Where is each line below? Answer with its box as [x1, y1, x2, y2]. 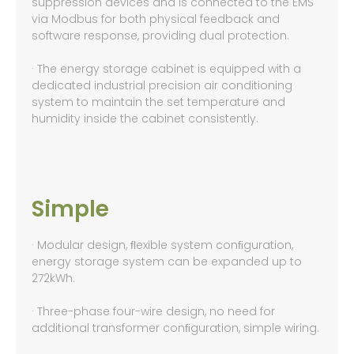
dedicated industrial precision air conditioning [32, 77, 292, 94]
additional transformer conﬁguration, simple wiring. [32, 320, 319, 337]
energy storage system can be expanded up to [32, 254, 302, 270]
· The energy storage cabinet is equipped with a [32, 61, 301, 77]
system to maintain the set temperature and [32, 94, 285, 111]
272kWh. [32, 270, 75, 287]
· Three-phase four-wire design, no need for [32, 303, 275, 320]
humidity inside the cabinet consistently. [32, 111, 258, 127]
